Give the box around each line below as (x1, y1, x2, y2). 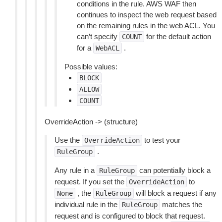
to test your (142, 136, 180, 144)
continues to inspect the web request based (77, 10, 217, 19)
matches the (160, 200, 202, 209)
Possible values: (64, 62, 117, 71)
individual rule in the (55, 200, 119, 209)
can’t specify (77, 32, 119, 41)
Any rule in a (55, 166, 97, 174)
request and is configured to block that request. (55, 212, 205, 220)
